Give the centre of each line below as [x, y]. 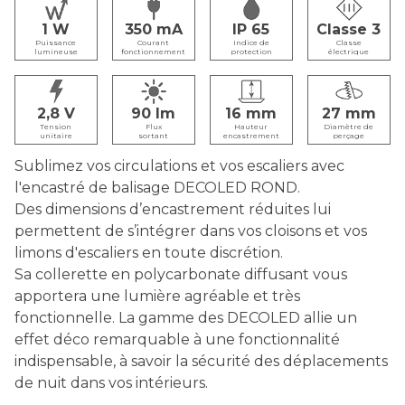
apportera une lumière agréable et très [157, 297]
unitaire [56, 136]
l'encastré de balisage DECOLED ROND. [157, 188]
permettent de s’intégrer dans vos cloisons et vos [191, 231]
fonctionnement [154, 51]
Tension [56, 127]
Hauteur [251, 127]
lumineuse [56, 51]
